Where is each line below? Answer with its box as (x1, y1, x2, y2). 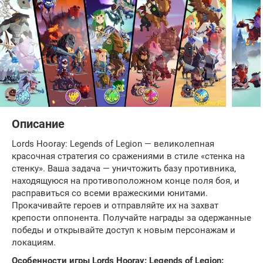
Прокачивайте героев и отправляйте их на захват (12, 200, 218, 211)
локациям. (12, 237, 56, 248)
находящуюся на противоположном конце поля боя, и (12, 175, 240, 186)
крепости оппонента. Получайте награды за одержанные (12, 212, 251, 223)
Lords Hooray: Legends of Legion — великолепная (12, 138, 214, 149)
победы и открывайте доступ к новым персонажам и (12, 224, 235, 235)
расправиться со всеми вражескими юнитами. (12, 187, 208, 198)
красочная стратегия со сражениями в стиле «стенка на (12, 150, 245, 161)
